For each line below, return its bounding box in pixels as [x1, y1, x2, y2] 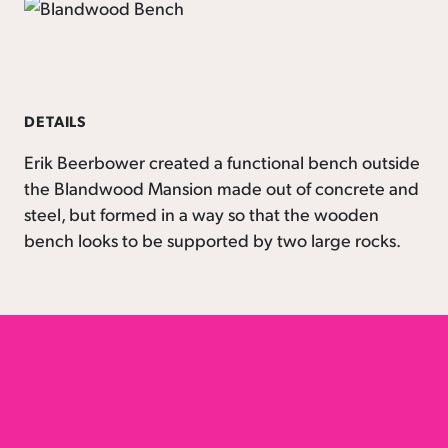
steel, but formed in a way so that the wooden [24, 201, 379, 225]
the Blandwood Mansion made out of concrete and [24, 175, 419, 199]
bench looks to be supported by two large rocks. [24, 227, 401, 251]
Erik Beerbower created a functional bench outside [24, 149, 420, 173]
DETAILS [24, 110, 88, 131]
